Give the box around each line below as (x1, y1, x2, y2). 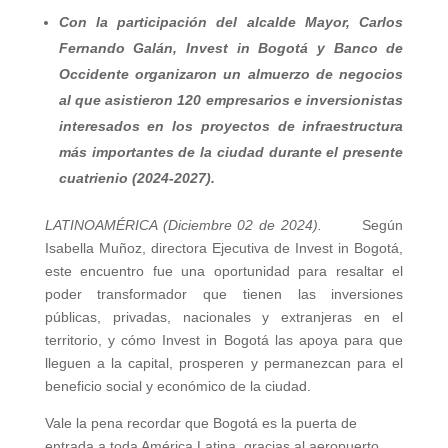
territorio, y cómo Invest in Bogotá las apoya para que (44, 332, 404, 348)
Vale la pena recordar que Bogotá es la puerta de (44, 415, 357, 431)
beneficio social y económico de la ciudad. (44, 378, 311, 394)
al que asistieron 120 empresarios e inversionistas (58, 92, 404, 108)
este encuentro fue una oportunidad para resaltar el (44, 263, 404, 279)
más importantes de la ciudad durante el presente (58, 144, 404, 160)
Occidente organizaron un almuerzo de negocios (58, 66, 404, 82)
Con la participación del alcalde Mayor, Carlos (58, 14, 404, 30)
